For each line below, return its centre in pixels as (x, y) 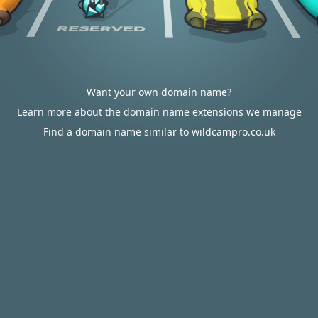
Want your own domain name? (159, 92)
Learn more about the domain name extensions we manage (159, 112)
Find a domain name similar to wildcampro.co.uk (159, 132)
